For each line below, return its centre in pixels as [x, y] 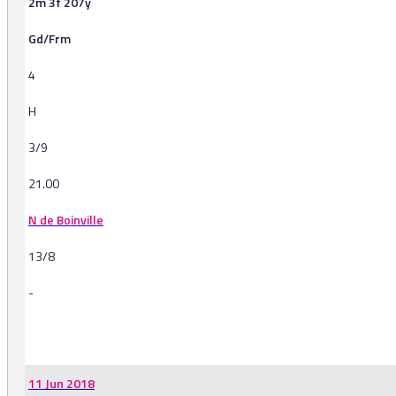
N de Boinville [66, 220]
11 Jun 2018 [61, 384]
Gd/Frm [49, 39]
